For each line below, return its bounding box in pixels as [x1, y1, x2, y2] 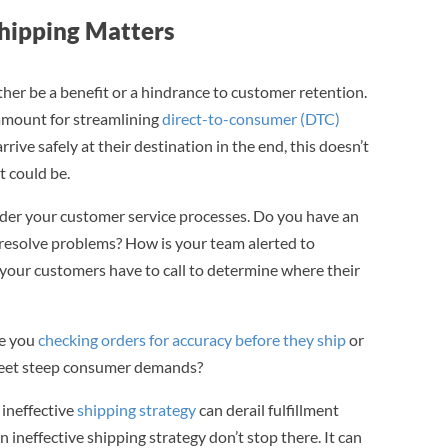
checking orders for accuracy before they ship [38, 329, 347, 349]
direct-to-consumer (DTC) [162, 108, 341, 128]
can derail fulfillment [196, 399, 340, 419]
